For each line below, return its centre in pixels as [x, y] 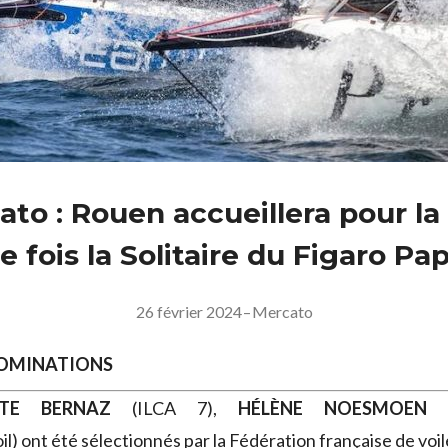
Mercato [282, 312]
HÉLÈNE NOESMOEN [332, 408]
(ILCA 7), [164, 408]
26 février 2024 [188, 312]
